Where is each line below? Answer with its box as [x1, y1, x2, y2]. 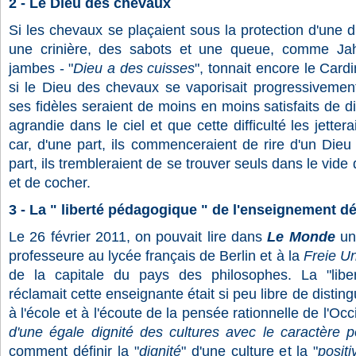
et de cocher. [9, 175, 91, 191]
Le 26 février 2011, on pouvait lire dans [9, 229, 262, 245]
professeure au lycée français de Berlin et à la [9, 248, 300, 264]
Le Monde [267, 229, 335, 245]
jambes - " [9, 60, 74, 76]
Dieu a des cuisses [73, 60, 195, 76]
